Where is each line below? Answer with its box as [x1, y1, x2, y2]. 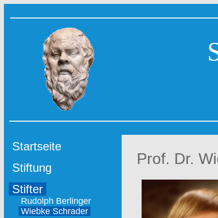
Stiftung [9, 161, 55, 174]
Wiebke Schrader [18, 206, 91, 216]
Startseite [9, 140, 65, 153]
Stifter [9, 182, 46, 196]
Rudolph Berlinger [18, 196, 93, 206]
